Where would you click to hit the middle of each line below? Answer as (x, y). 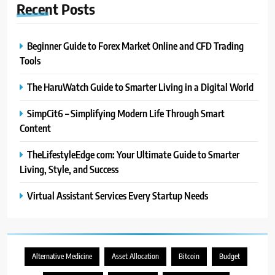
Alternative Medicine (62, 256)
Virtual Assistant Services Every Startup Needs (118, 195)
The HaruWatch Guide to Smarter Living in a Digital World (140, 87)
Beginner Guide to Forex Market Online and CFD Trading (135, 45)
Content (35, 128)
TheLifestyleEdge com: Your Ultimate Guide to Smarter (133, 154)
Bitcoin (189, 256)
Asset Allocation (135, 256)
